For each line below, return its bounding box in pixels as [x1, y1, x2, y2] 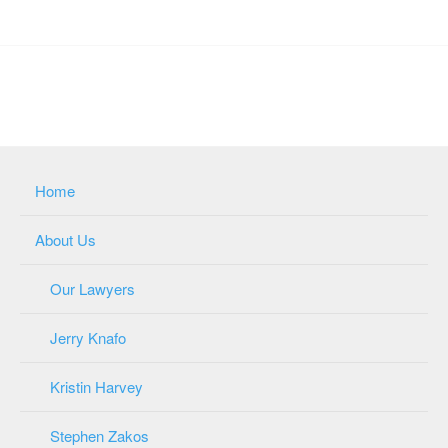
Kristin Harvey [50, 375, 143, 397]
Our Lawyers [50, 277, 135, 299]
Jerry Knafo [50, 326, 126, 348]
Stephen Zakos [50, 424, 149, 446]
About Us [35, 228, 96, 250]
